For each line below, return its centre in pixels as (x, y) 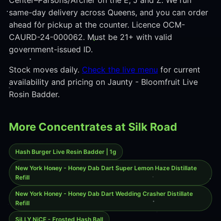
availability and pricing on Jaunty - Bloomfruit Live (103, 82)
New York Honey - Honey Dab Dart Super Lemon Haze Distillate (106, 168)
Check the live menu (120, 70)
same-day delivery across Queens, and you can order (108, 12)
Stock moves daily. (45, 70)
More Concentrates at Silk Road (93, 127)
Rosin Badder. (34, 94)
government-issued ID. (51, 49)
